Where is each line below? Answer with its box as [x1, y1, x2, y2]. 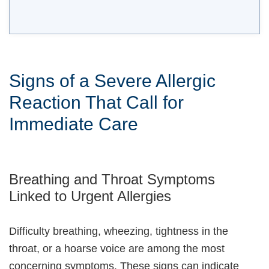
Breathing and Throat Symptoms [9, 171, 215, 188]
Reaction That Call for [9, 92, 184, 113]
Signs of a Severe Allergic [9, 71, 216, 91]
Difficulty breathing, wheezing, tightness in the [9, 225, 228, 238]
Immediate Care [9, 114, 138, 134]
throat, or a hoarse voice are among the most [9, 243, 225, 255]
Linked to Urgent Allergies [9, 188, 171, 205]
